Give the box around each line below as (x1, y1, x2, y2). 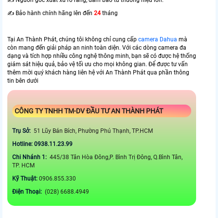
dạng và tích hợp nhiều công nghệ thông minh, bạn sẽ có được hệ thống (7, 53, 196, 60)
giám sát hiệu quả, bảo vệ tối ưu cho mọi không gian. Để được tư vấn (7, 61, 188, 68)
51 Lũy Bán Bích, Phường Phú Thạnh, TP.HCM (32, 127, 154, 135)
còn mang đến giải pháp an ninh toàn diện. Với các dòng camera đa (7, 44, 186, 52)
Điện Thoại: (12, 188, 43, 196)
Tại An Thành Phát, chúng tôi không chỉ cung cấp (7, 36, 138, 43)
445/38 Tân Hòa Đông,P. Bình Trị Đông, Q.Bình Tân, (48, 154, 182, 161)
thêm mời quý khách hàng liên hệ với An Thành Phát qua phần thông (7, 69, 189, 76)
